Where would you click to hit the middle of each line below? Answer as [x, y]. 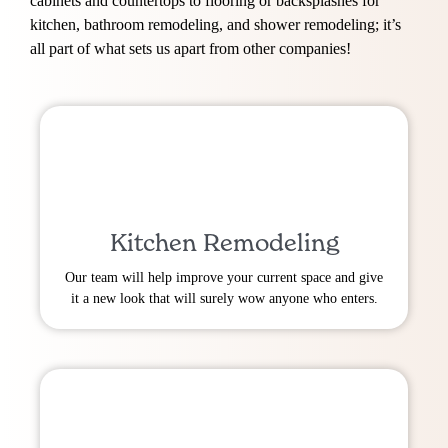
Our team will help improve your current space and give [224, 277]
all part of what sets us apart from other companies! [190, 49]
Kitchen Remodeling [224, 242]
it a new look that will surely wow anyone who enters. [224, 298]
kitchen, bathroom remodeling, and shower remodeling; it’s [215, 25]
